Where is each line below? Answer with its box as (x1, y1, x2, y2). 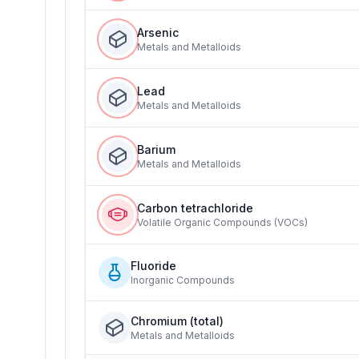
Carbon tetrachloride (137, 201, 253, 215)
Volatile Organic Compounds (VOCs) (137, 216, 308, 228)
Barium (137, 143, 175, 156)
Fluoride (131, 259, 176, 272)
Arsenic (137, 26, 179, 39)
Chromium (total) (131, 314, 224, 328)
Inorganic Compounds (131, 274, 235, 286)
